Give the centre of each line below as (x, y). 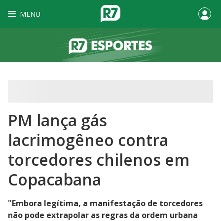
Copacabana (55, 179)
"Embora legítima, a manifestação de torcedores (105, 203)
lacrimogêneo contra (88, 140)
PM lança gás (57, 120)
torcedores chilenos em (99, 160)
